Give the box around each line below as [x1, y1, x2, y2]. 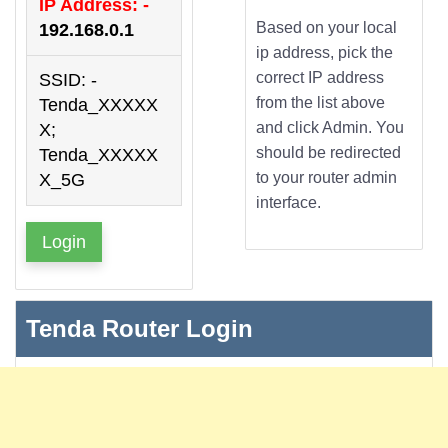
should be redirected [255, 143, 401, 161]
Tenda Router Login [26, 314, 253, 342]
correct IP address [255, 68, 384, 86]
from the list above [255, 93, 385, 111]
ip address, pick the [255, 43, 393, 61]
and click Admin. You [255, 118, 404, 136]
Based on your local [255, 18, 397, 36]
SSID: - [39, 69, 97, 90]
